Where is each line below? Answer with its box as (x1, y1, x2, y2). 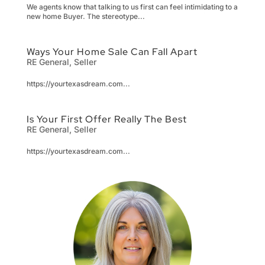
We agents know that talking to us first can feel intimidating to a (26, 2, 238, 11)
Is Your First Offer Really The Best (26, 112, 187, 125)
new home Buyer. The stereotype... (26, 11, 145, 21)
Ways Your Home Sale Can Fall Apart (26, 45, 198, 58)
